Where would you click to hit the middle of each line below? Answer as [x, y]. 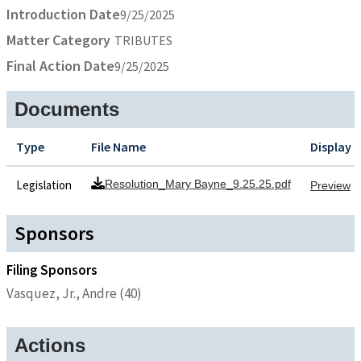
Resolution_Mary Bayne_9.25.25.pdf [197, 183]
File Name [118, 146]
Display [331, 146]
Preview [330, 185]
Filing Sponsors [52, 270]
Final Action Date [60, 65]
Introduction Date [63, 14]
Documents [67, 109]
